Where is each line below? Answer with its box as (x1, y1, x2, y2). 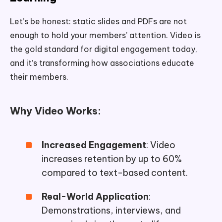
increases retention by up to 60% (42, 153, 182, 165)
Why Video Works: (10, 105, 101, 117)
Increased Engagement (42, 139, 146, 151)
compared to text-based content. (42, 167, 188, 179)
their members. (10, 72, 68, 82)
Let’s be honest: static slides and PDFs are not (10, 16, 187, 27)
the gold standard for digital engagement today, (10, 44, 197, 55)
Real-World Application (42, 191, 149, 203)
